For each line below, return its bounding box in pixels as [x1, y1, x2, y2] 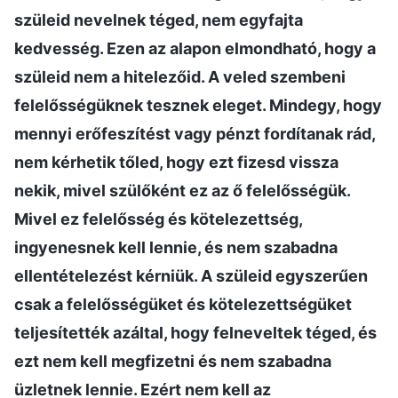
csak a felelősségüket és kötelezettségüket [14, 294, 352, 314]
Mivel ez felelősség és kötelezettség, [14, 209, 302, 228]
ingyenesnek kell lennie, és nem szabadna [14, 237, 338, 257]
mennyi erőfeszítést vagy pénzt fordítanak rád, [14, 123, 375, 143]
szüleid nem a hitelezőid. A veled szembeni [14, 67, 346, 86]
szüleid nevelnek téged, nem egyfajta [14, 10, 303, 29]
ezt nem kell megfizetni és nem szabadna [14, 351, 331, 370]
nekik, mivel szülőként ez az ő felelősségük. [14, 180, 350, 200]
